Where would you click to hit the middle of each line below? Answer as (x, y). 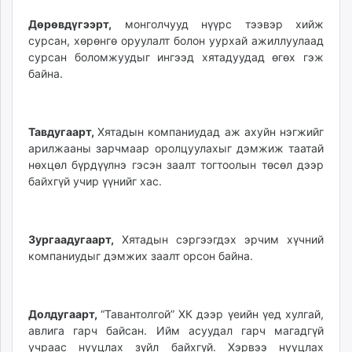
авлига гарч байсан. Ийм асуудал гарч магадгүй (176, 330)
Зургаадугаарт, (71, 239)
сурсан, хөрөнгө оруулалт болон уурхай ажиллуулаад (176, 40)
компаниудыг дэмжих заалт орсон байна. (141, 256)
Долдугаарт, (64, 314)
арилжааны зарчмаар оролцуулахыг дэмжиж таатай (176, 148)
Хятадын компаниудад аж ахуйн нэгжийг (211, 132)
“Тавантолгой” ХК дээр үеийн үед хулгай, (212, 314)
